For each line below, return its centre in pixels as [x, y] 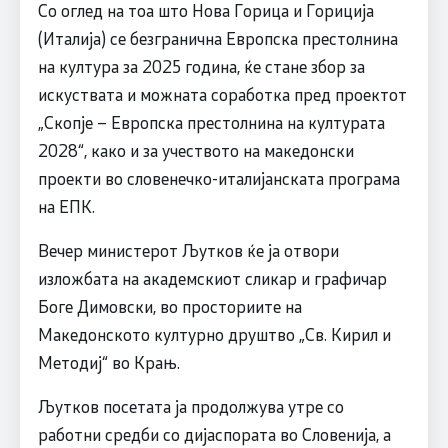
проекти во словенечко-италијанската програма [218, 178]
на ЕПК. [66, 206]
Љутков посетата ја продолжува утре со [190, 406]
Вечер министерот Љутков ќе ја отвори [188, 250]
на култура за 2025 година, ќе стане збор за [201, 66]
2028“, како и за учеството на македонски [195, 150]
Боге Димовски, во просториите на [169, 306]
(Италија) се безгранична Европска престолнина [217, 38]
